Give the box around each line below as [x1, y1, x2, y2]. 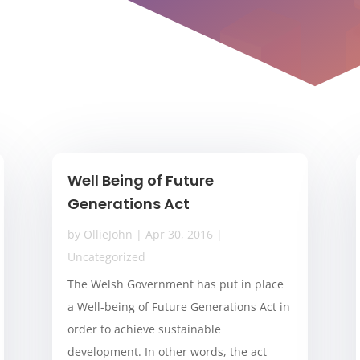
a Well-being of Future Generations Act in [67, 299, 290, 315]
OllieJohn [83, 227, 133, 243]
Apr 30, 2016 [145, 227, 213, 243]
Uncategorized [67, 249, 145, 265]
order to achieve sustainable [67, 321, 221, 337]
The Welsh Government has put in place [67, 276, 284, 292]
